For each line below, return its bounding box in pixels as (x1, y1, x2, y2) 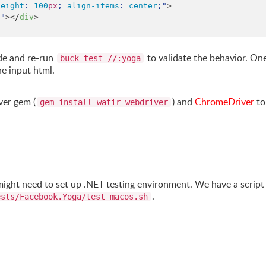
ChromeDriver (195, 95, 254, 109)
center (129, 1, 157, 11)
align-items (67, 1, 119, 11)
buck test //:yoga (60, 53, 141, 64)
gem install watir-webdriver (40, 97, 168, 107)
